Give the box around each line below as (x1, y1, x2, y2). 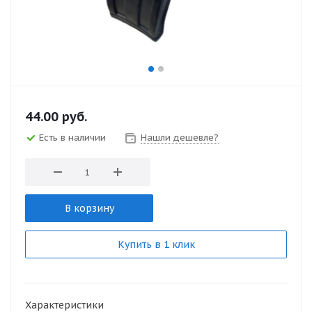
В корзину (64, 202, 114, 214)
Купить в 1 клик (117, 238, 195, 251)
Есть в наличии (39, 132, 106, 143)
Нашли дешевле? (141, 132, 219, 143)
